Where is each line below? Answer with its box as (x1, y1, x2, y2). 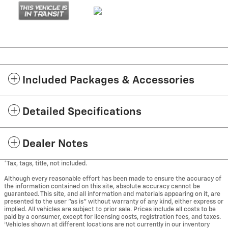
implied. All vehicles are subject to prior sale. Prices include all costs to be (4, 206, 216, 213)
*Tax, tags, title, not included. (4, 160, 87, 167)
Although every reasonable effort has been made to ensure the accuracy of (4, 175, 221, 182)
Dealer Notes (22, 138, 88, 150)
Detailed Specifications (22, 106, 141, 118)
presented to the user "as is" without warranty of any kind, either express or (4, 198, 223, 205)
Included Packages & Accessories (22, 75, 194, 86)
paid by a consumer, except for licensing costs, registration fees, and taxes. (4, 213, 221, 220)
